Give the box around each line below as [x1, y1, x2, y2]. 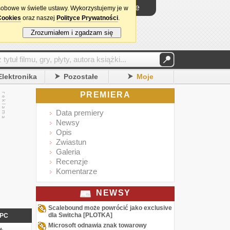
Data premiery [56, 108, 104, 117]
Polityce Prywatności [56, 14, 118, 22]
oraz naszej [21, 14, 56, 22]
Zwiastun [56, 138, 86, 146]
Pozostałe [64, 72, 99, 81]
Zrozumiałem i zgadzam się [27, 29, 117, 36]
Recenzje [56, 157, 88, 166]
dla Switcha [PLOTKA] [48, 212, 112, 219]
